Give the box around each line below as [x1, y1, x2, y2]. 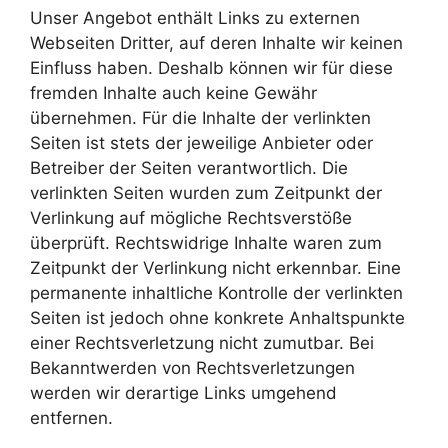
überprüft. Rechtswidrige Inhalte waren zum [30, 233, 382, 253]
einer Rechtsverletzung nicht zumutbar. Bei [30, 333, 374, 353]
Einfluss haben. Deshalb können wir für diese [30, 58, 393, 78]
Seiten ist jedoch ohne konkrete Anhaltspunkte [30, 308, 405, 328]
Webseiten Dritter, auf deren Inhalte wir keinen [30, 33, 403, 53]
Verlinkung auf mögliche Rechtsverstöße [30, 208, 352, 228]
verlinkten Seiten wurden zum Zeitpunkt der [30, 183, 382, 203]
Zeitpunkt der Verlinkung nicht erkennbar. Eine [30, 258, 401, 278]
